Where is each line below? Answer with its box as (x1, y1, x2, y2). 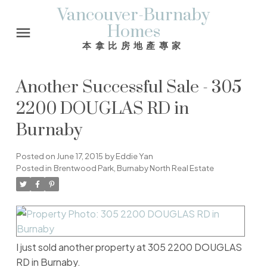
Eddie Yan (115, 151, 153, 162)
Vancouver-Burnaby (57, 5, 210, 26)
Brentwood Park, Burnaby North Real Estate (53, 163, 214, 173)
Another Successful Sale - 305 (15, 77, 241, 99)
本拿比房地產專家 (82, 40, 185, 51)
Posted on (15, 151, 57, 162)
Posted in (15, 163, 52, 173)
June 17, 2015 (56, 151, 103, 162)
